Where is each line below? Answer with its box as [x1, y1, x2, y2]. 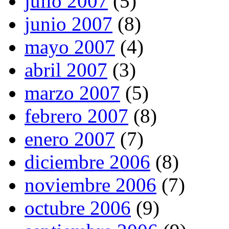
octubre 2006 [25, 196, 131, 219]
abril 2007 [25, 58, 107, 81]
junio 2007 [25, 12, 112, 35]
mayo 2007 [25, 35, 115, 58]
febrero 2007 [25, 104, 128, 127]
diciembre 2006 [25, 150, 150, 173]
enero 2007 [25, 127, 115, 150]
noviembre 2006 [25, 173, 156, 196]
